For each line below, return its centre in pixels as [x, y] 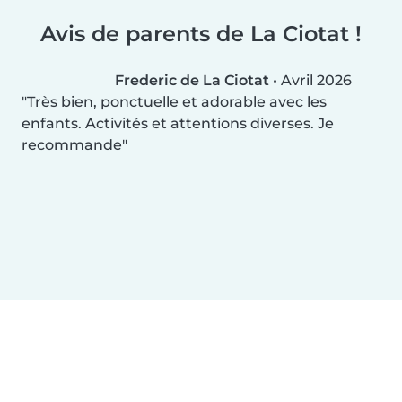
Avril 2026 [316, 80]
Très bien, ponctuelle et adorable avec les [177, 101]
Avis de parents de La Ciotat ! [201, 33]
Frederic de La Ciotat [192, 80]
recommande [72, 144]
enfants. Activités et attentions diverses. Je [178, 123]
